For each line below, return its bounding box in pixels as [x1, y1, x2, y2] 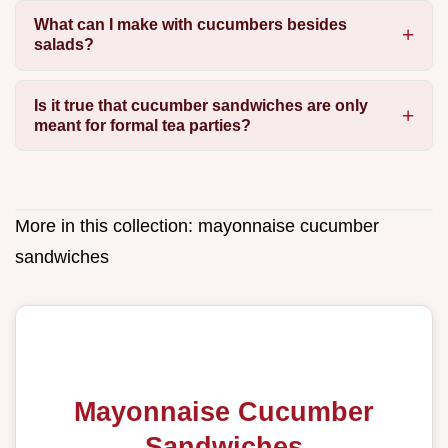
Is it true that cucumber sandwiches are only [33, 96, 368, 114]
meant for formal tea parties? [33, 116, 251, 134]
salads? [33, 36, 94, 54]
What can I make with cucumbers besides [33, 16, 347, 34]
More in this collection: [15, 215, 198, 236]
